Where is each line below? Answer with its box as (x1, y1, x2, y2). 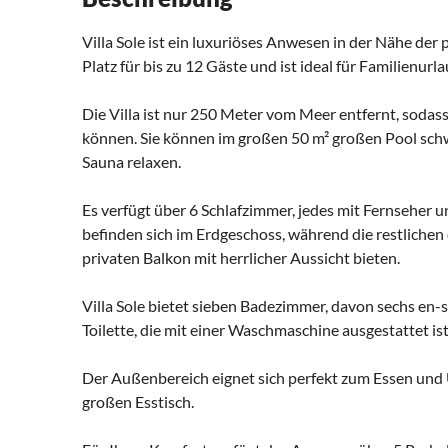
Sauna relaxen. (82, 152, 181, 172)
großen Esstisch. (82, 392, 194, 412)
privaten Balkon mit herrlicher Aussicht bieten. (82, 248, 400, 268)
